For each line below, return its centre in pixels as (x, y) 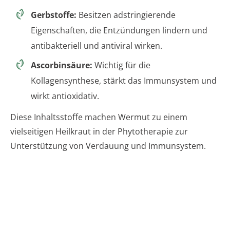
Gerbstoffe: (54, 15)
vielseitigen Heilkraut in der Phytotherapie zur (99, 132)
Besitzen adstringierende (126, 15)
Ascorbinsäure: (62, 65)
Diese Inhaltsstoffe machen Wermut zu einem (99, 117)
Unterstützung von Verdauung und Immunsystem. (108, 146)
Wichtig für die (121, 65)
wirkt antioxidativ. (65, 96)
